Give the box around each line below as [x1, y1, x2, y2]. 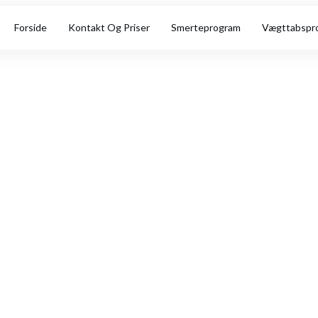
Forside [14, 21, 47, 33]
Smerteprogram [171, 21, 241, 33]
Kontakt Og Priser [68, 21, 150, 33]
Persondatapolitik [38, 133, 280, 175]
